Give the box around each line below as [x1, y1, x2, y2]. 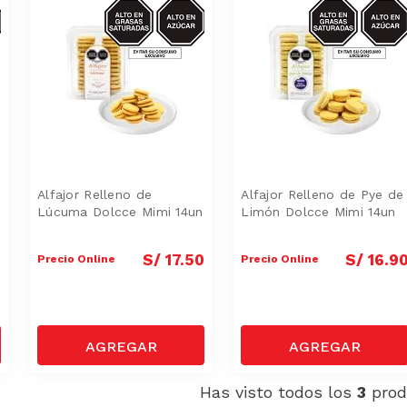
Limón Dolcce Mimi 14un [241, 203, 396, 219]
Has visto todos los [199, 382, 357, 402]
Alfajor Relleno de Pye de [241, 186, 404, 202]
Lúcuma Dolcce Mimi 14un [37, 203, 203, 219]
